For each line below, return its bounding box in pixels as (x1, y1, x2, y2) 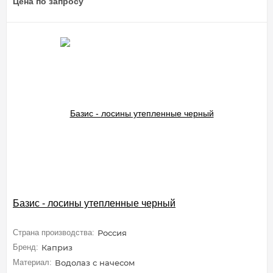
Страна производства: (13, 227, 94, 237)
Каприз (41, 243, 73, 253)
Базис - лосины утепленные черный (13, 198, 175, 209)
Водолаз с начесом (55, 257, 135, 268)
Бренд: (13, 243, 38, 252)
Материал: (13, 257, 52, 267)
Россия (97, 227, 127, 238)
